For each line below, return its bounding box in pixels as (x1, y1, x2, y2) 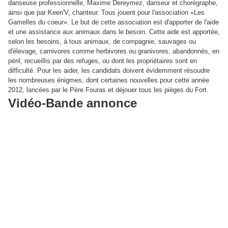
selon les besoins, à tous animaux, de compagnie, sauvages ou (8, 38, 196, 46)
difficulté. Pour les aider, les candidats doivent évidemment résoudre (8, 67, 210, 75)
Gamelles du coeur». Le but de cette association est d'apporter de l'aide (8, 18, 219, 26)
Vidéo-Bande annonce (8, 96, 137, 110)
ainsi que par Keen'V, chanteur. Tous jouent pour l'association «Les (8, 9, 205, 17)
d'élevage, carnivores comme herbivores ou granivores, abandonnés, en (8, 47, 219, 55)
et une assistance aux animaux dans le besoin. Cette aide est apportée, (8, 28, 220, 36)
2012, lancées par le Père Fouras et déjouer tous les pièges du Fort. (8, 86, 209, 94)
